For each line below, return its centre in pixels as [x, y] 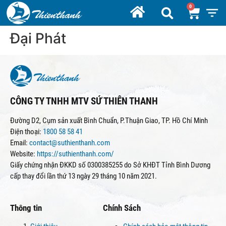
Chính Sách [122, 208]
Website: [23, 154]
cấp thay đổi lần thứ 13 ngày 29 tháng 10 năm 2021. [83, 176]
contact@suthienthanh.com [69, 143]
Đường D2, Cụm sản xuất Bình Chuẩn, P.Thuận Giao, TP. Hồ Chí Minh [109, 121]
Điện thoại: [26, 132]
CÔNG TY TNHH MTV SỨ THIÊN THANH [84, 101]
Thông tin [26, 208]
